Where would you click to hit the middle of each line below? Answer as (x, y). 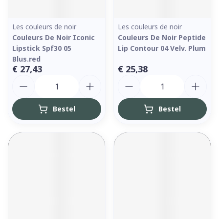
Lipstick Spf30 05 (42, 48)
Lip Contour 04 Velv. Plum (162, 48)
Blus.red (26, 59)
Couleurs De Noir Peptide (162, 37)
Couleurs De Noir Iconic (54, 37)
